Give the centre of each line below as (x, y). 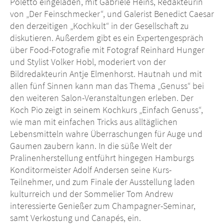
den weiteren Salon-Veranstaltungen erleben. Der (102, 98)
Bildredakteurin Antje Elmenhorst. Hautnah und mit (106, 74)
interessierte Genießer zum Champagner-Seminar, (103, 206)
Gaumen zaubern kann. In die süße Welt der (91, 146)
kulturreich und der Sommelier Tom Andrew (91, 194)
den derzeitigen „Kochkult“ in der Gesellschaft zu (99, 26)
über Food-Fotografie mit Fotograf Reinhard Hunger (107, 50)
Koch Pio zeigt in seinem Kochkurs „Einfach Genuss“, (106, 110)
